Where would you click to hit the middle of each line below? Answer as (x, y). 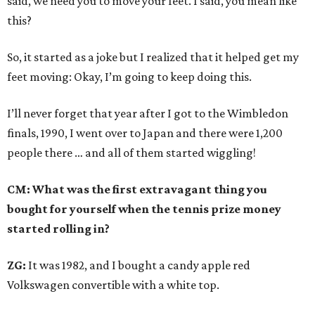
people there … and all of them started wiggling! (131, 152)
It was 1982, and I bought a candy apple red (138, 265)
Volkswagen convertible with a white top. (113, 284)
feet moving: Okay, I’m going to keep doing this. (129, 76)
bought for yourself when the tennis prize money (144, 208)
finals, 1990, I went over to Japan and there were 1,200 (145, 133)
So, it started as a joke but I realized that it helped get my (153, 57)
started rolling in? (58, 228)
